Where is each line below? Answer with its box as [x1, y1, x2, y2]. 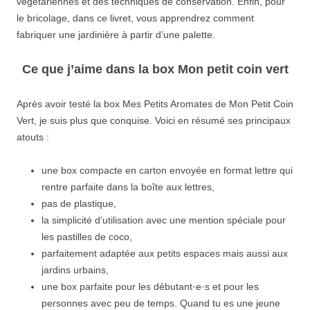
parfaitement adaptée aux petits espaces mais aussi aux [42, 248, 288, 259]
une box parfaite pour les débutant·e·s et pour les [42, 281, 259, 293]
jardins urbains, [42, 264, 109, 276]
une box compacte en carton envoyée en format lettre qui [42, 165, 293, 176]
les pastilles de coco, [42, 231, 132, 243]
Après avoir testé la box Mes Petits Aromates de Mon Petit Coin [17, 98, 293, 110]
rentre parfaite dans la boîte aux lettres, [42, 181, 215, 193]
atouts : [17, 131, 49, 143]
